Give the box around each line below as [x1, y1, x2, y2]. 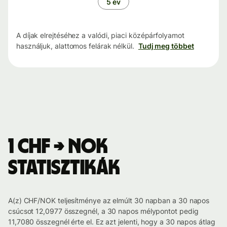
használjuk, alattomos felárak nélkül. [16, 42, 134, 51]
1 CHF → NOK [8, 137, 108, 158]
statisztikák [8, 158, 120, 179]
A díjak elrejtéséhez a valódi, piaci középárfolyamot [16, 31, 184, 40]
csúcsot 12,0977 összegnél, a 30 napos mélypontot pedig [8, 207, 199, 216]
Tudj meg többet [138, 42, 194, 51]
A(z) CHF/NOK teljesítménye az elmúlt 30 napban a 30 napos [8, 196, 210, 205]
